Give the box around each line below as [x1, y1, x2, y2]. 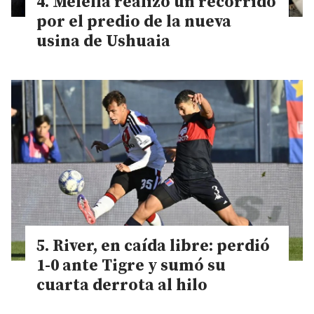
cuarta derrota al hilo [36, 275, 207, 296]
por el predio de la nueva [36, 11, 231, 32]
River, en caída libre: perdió [53, 236, 270, 257]
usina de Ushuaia [36, 31, 170, 52]
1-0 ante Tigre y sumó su [36, 256, 226, 277]
